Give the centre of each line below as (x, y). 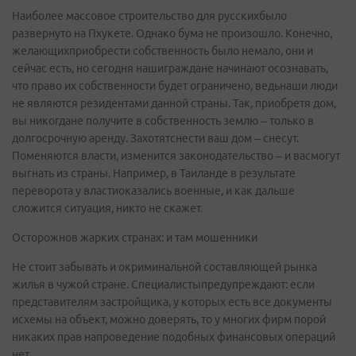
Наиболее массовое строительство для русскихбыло (149, 16)
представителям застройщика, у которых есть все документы (172, 302)
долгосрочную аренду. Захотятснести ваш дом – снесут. (155, 138)
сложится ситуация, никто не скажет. (107, 208)
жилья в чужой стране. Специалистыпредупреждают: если (163, 284)
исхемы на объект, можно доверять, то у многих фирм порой (169, 319)
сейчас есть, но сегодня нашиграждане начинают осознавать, (170, 68)
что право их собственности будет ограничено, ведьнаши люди (175, 86)
